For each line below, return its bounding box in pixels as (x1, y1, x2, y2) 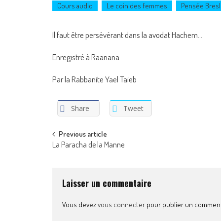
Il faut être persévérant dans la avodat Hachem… (52, 30, 202, 40)
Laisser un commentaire (62, 176, 151, 189)
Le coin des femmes (107, 1, 167, 10)
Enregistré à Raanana (52, 52, 119, 62)
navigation (52, 146, 109, 168)
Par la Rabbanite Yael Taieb (52, 74, 137, 84)
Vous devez (62, 199, 98, 209)
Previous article (59, 129, 107, 139)
